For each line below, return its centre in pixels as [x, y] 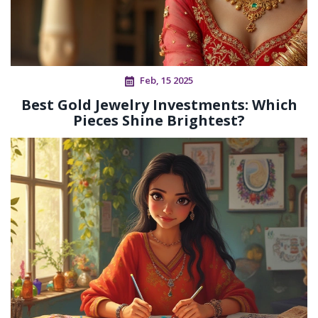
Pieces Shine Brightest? [159, 121]
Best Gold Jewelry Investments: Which [159, 105]
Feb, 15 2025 [166, 81]
